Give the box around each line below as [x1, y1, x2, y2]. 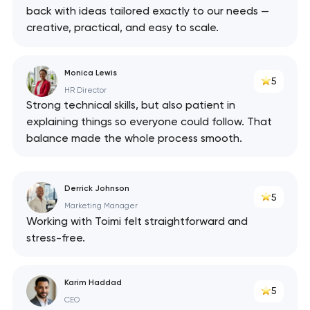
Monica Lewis [64, 67, 117, 77]
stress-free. [26, 230, 85, 244]
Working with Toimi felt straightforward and [26, 214, 248, 228]
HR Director [64, 85, 107, 95]
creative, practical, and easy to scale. [26, 21, 219, 35]
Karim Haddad [64, 277, 122, 287]
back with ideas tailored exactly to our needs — [26, 4, 269, 18]
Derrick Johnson [64, 183, 129, 194]
